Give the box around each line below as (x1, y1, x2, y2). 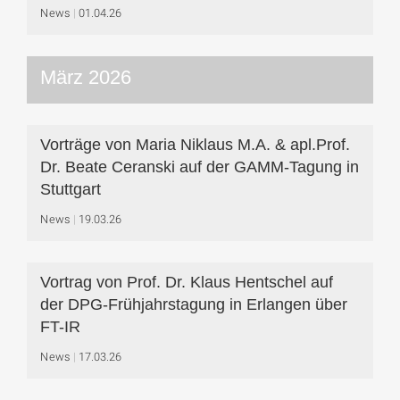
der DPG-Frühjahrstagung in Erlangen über (40, 296, 347, 313)
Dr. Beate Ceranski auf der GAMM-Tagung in (40, 158, 359, 176)
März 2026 (40, 66, 131, 88)
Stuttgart (40, 180, 101, 198)
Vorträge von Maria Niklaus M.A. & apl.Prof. (40, 136, 350, 154)
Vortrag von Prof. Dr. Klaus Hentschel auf (40, 273, 333, 291)
